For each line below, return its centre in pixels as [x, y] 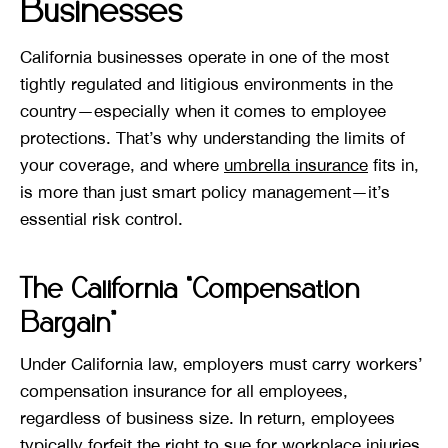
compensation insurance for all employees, [184, 390]
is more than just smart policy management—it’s [205, 191]
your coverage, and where [122, 164]
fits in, [393, 164]
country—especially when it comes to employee [203, 110]
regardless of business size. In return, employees [207, 417]
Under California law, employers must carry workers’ [221, 363]
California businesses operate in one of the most [204, 56]
